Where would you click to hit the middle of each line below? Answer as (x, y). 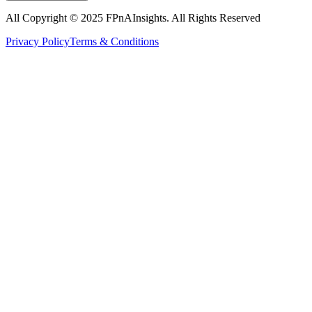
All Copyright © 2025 (56, 17)
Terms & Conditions (114, 41)
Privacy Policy (38, 41)
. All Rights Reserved (213, 17)
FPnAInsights (136, 17)
